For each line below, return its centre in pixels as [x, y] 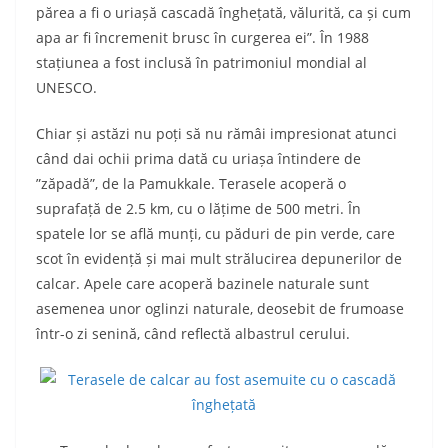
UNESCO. [66, 87]
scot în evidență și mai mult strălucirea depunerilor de [219, 258]
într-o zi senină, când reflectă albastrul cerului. [193, 333]
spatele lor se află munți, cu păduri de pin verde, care [215, 233]
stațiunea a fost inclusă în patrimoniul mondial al [201, 62]
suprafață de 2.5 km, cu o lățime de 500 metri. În [198, 208]
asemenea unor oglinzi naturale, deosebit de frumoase [220, 308]
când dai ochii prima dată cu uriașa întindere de [198, 158]
